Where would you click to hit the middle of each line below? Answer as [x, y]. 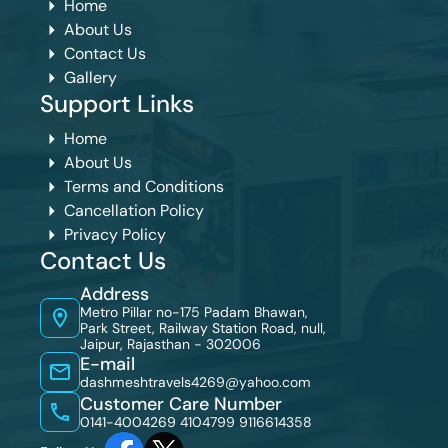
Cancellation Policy [134, 211]
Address [114, 294]
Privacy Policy [115, 235]
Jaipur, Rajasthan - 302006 [170, 344]
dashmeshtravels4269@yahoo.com [195, 382]
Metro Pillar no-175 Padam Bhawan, [194, 312]
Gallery [90, 78]
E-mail [107, 364]
